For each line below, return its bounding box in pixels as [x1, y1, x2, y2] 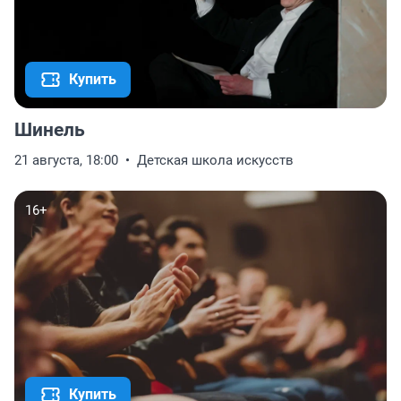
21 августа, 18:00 [14, 152, 118, 169]
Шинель [14, 119, 85, 141]
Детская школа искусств [137, 152, 294, 169]
